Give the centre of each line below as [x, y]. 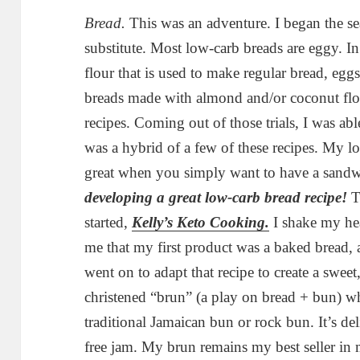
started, [108, 222]
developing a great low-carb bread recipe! [216, 197]
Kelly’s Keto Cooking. [201, 222]
